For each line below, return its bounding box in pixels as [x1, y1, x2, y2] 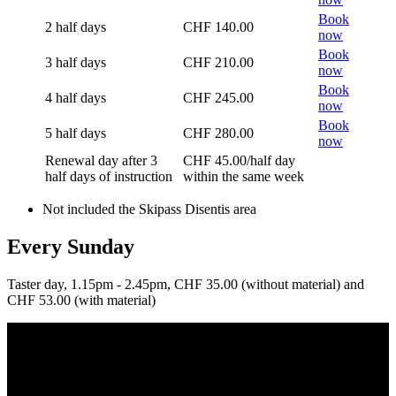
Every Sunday [7, 234, 134, 258]
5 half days [45, 125, 106, 141]
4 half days [45, 89, 106, 105]
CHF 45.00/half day [183, 152, 295, 168]
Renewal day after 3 [45, 152, 157, 168]
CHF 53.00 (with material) [7, 292, 156, 308]
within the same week [183, 168, 304, 184]
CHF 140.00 [183, 19, 254, 34]
